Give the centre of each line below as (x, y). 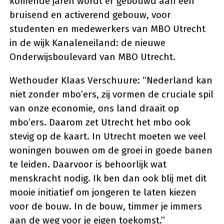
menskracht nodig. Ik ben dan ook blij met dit (108, 178)
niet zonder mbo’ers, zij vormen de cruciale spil (111, 94)
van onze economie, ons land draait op (94, 108)
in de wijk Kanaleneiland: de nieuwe (87, 43)
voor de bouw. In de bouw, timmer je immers (106, 206)
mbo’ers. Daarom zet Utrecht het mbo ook (100, 122)
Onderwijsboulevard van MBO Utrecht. (92, 57)
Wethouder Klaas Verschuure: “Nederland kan (111, 80)
